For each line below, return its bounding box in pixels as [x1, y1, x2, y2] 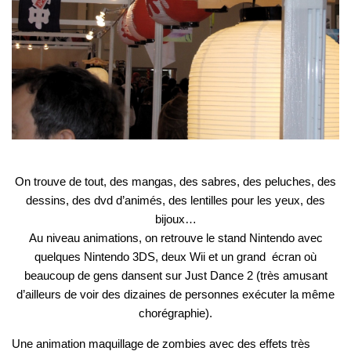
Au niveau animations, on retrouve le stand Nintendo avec [28, 231, 323, 245]
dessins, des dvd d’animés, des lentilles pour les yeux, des [26, 194, 325, 208]
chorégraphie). [139, 306, 212, 320]
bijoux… [154, 212, 197, 226]
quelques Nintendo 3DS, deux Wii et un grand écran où [34, 250, 317, 264]
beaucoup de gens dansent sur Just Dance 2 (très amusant [24, 269, 327, 283]
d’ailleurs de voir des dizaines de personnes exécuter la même [16, 288, 335, 302]
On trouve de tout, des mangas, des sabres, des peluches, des [15, 175, 336, 189]
